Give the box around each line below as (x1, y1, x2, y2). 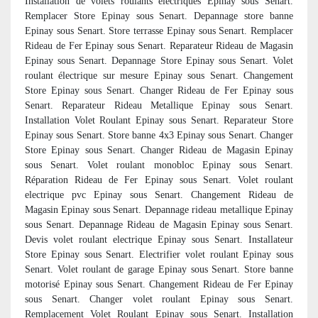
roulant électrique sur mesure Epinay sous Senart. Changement (25, 70, 293, 81)
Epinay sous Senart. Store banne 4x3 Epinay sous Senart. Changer (25, 129, 293, 141)
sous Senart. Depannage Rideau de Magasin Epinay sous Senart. (25, 219, 293, 230)
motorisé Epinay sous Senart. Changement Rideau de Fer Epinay (25, 278, 293, 290)
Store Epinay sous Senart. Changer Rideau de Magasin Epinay (25, 144, 293, 155)
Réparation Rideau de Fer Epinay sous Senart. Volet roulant (25, 174, 293, 185)
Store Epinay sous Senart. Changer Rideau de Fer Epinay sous (25, 84, 293, 96)
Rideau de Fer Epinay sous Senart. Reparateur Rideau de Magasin (25, 40, 293, 51)
